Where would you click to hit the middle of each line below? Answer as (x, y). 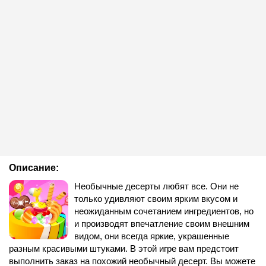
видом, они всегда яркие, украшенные (152, 236)
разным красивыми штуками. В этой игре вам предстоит (124, 248)
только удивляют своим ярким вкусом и (156, 199)
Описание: (34, 168)
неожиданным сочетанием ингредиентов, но (164, 211)
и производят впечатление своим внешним (162, 224)
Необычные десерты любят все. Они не (156, 186)
